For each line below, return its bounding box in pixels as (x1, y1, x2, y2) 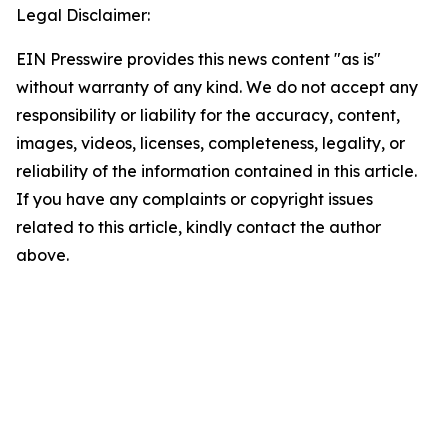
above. (16, 245, 69, 265)
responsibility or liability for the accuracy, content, (16, 105, 400, 125)
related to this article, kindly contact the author (16, 217, 381, 237)
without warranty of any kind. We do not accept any (16, 77, 418, 97)
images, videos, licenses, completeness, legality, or (16, 133, 405, 153)
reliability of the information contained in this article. (16, 161, 417, 181)
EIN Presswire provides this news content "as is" (16, 49, 381, 69)
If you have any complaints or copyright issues (16, 189, 373, 209)
